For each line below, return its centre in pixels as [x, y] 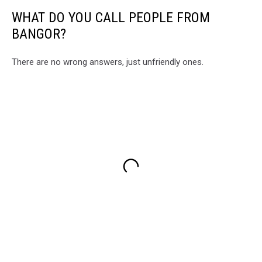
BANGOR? [39, 34]
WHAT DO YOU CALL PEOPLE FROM [111, 18]
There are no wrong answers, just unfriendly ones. [108, 62]
